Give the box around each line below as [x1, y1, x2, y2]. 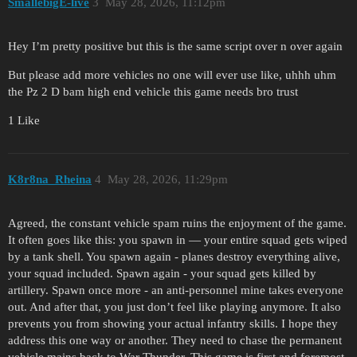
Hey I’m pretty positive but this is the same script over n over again [8, 39, 343, 53]
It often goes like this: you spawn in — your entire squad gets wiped [8, 233, 347, 247]
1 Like [8, 113, 40, 127]
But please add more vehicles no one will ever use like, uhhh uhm [8, 68, 336, 81]
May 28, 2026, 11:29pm [107, 173, 228, 186]
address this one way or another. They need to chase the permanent [8, 334, 342, 347]
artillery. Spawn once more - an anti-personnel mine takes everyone [8, 284, 343, 297]
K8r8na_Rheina [8, 173, 92, 186]
